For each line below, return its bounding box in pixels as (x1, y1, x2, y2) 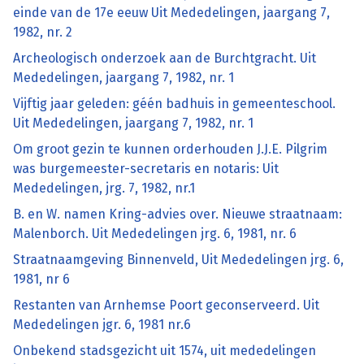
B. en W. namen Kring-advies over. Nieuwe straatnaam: (13, 206, 342, 223)
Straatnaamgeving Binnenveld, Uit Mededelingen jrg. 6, (13, 252, 344, 268)
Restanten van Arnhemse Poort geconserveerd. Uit (13, 297, 319, 314)
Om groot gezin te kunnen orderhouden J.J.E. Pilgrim (13, 141, 327, 158)
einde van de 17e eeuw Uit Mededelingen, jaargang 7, (13, 5, 330, 21)
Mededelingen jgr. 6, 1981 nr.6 (13, 317, 191, 333)
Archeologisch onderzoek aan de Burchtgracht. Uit (13, 50, 316, 67)
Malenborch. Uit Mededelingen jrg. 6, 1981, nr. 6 (13, 226, 297, 242)
